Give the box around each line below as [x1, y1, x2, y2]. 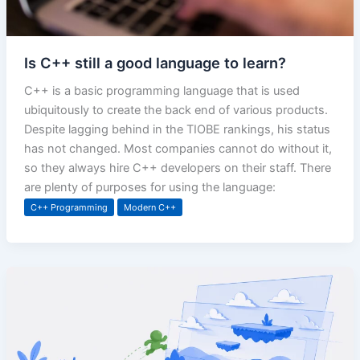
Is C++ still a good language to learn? [23, 53, 286, 72]
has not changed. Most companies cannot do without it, [23, 141, 332, 156]
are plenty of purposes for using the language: [23, 179, 276, 194]
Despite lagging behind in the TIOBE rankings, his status [23, 121, 330, 137]
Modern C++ [123, 201, 176, 213]
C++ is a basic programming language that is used [23, 83, 300, 98]
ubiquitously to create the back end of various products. [23, 102, 328, 117]
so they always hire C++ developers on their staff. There [23, 160, 331, 175]
